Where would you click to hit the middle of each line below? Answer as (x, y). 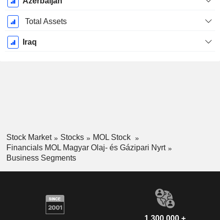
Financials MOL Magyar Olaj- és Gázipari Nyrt (86, 148)
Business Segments (41, 158)
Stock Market (29, 137)
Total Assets (46, 22)
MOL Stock (112, 137)
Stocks (72, 137)
